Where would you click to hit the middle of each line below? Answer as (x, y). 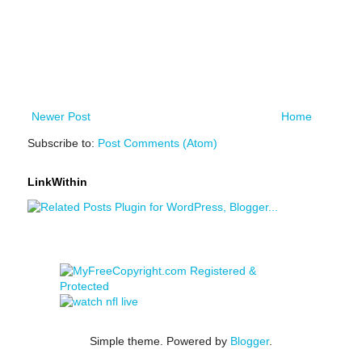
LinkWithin (57, 181)
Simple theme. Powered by (160, 341)
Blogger (250, 341)
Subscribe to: (63, 143)
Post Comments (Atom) (158, 143)
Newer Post (61, 116)
